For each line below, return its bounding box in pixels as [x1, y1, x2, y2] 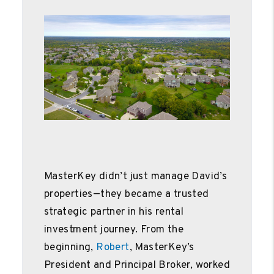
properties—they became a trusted [43, 187, 209, 201]
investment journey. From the [43, 223, 184, 237]
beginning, [43, 240, 97, 254]
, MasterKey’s [129, 240, 194, 254]
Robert [96, 240, 130, 254]
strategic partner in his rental [43, 205, 184, 219]
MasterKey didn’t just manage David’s [43, 169, 228, 183]
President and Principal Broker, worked [43, 258, 231, 272]
